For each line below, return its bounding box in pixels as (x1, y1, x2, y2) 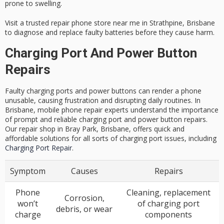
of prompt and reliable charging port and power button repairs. (5, 114, 207, 124)
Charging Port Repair (5, 142, 72, 152)
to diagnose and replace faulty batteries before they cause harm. (5, 27, 214, 37)
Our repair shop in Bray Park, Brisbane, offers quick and (5, 123, 184, 133)
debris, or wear (56, 203, 112, 215)
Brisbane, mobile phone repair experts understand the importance (5, 104, 218, 114)
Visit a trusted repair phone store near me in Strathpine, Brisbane (5, 18, 215, 28)
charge (14, 209, 41, 220)
